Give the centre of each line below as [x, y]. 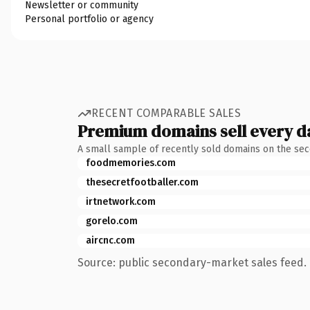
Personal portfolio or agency [89, 19]
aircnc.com [110, 240]
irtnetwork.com [121, 201]
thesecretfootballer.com [142, 182]
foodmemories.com [131, 163]
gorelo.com [112, 221]
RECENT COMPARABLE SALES [166, 113]
